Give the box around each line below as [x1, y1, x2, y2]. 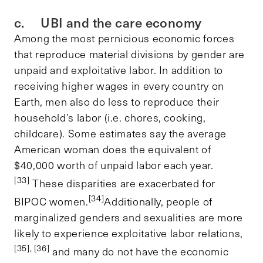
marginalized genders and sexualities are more [14, 210, 243, 224]
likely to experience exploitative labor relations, [14, 225, 244, 240]
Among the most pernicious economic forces [14, 31, 235, 45]
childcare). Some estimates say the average [14, 126, 227, 140]
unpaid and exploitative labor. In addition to [14, 62, 223, 77]
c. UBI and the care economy [14, 13, 202, 31]
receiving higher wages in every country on [14, 78, 224, 93]
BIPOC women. [14, 194, 89, 208]
